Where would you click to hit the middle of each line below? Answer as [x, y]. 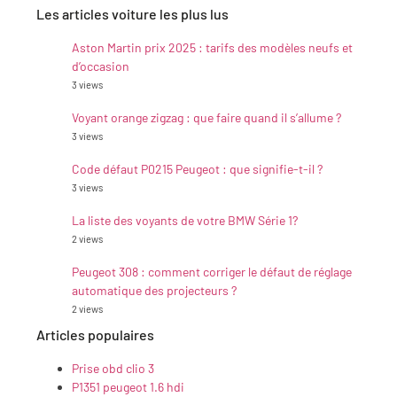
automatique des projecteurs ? [154, 290]
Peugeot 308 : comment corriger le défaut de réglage [212, 271]
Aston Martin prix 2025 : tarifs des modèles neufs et [212, 47]
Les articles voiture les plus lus [132, 13]
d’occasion [101, 66]
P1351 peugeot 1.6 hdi [128, 386]
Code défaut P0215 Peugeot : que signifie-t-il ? [197, 168]
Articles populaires [95, 334]
